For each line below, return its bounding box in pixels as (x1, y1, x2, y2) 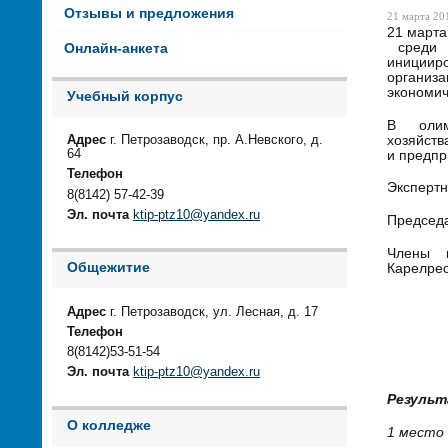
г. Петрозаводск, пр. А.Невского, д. (106, 133, 323, 148)
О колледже (67, 417, 151, 433)
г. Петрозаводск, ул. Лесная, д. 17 (106, 304, 318, 319)
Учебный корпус (67, 88, 183, 104)
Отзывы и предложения (63, 5, 234, 21)
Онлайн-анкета (63, 40, 168, 56)
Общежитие (67, 260, 150, 276)
